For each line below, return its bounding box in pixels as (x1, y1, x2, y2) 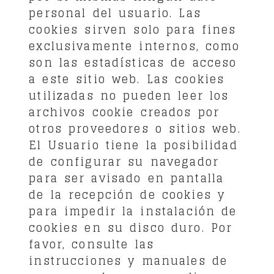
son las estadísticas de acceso (29, 52, 237, 72)
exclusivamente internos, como (29, 35, 240, 56)
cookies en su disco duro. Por (29, 217, 233, 237)
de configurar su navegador (29, 151, 220, 171)
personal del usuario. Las (29, 2, 201, 23)
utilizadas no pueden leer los (29, 85, 229, 105)
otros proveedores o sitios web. (29, 118, 241, 138)
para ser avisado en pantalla (29, 168, 224, 188)
